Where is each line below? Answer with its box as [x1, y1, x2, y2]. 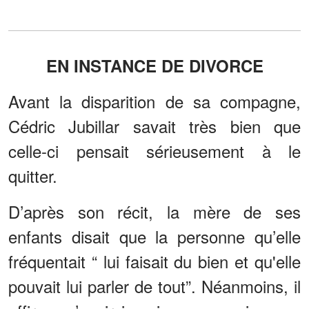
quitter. [8, 163, 57, 188]
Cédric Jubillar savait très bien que [8, 113, 301, 138]
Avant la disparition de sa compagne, [8, 88, 301, 113]
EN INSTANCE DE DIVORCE [46, 53, 263, 77]
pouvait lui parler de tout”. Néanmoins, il [8, 273, 301, 298]
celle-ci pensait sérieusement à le [8, 138, 301, 163]
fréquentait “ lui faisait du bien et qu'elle [8, 248, 301, 273]
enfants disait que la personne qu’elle [8, 223, 301, 248]
